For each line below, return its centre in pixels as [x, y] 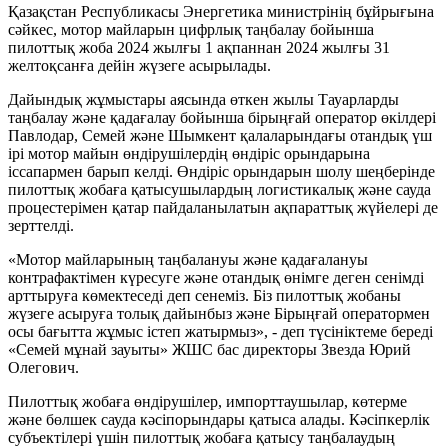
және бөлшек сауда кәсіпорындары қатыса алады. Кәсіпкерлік [219, 419]
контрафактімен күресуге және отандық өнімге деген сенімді [216, 277]
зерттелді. [41, 225]
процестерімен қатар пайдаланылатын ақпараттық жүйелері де [223, 207]
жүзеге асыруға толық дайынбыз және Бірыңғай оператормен [219, 313]
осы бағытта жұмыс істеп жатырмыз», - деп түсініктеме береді [220, 331]
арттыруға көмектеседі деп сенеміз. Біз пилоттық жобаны [204, 295]
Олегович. [43, 367]
